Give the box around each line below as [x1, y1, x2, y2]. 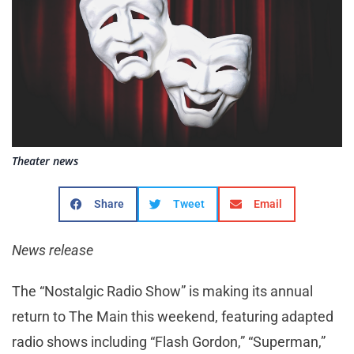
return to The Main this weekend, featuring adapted [12, 307, 333, 325]
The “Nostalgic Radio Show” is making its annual [12, 282, 313, 299]
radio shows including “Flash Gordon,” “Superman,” [12, 333, 326, 350]
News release [12, 241, 93, 258]
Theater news [12, 153, 78, 168]
